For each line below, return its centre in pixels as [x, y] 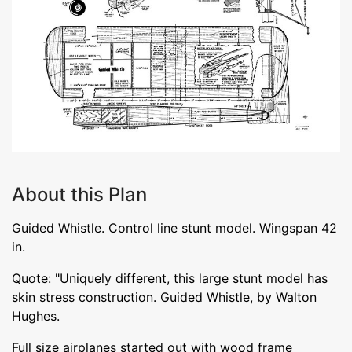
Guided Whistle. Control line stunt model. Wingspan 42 [174, 227]
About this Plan [79, 194]
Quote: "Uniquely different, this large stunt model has [170, 278]
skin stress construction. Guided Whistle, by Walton [164, 297]
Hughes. [36, 315]
